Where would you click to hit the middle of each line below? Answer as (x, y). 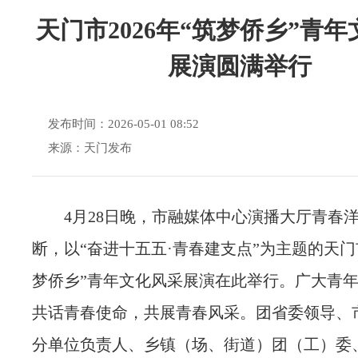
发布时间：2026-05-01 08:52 (123, 124)
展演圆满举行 (240, 66)
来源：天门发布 (90, 148)
